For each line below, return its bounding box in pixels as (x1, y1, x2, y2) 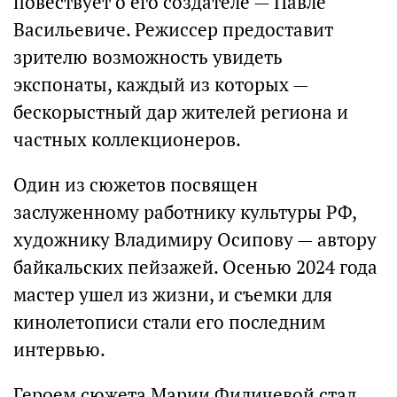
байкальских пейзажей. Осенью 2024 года (13, 254, 378, 279)
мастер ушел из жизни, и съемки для (13, 282, 332, 307)
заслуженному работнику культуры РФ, (13, 199, 356, 224)
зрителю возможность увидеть (13, 44, 283, 69)
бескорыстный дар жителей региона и (13, 99, 348, 124)
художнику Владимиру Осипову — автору (13, 227, 377, 252)
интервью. (13, 337, 105, 362)
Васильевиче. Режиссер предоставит (13, 17, 333, 42)
